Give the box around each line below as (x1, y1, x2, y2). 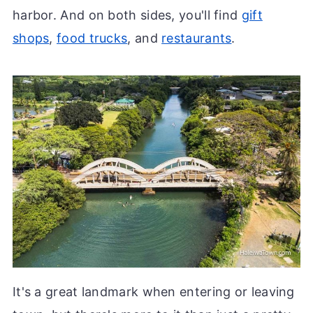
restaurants (161, 30, 232, 45)
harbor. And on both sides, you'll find (12, 7, 242, 22)
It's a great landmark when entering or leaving (12, 284, 295, 299)
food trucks (57, 30, 128, 45)
